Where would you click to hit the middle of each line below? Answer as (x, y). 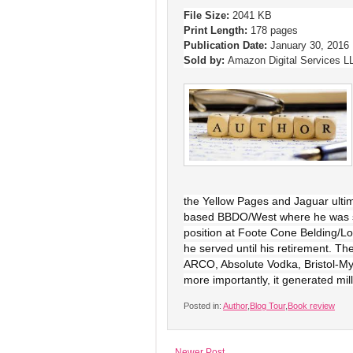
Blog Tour (268, 306)
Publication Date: (225, 45)
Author (235, 306)
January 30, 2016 (308, 45)
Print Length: (216, 30)
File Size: (206, 15)
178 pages (273, 30)
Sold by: (204, 60)
